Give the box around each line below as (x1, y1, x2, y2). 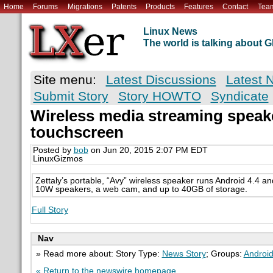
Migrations (67, 2, 102, 11)
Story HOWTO (118, 89, 201, 104)
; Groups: (205, 249, 244, 258)
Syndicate (210, 89, 269, 104)
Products (145, 2, 175, 11)
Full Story (31, 205, 68, 214)
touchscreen (30, 124, 124, 141)
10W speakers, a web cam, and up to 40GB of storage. (35, 184, 247, 194)
